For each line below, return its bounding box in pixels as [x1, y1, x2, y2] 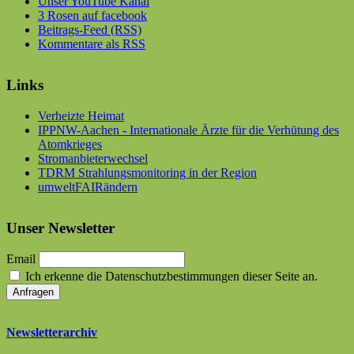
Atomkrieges [38, 137, 102, 151]
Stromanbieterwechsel [38, 151, 148, 165]
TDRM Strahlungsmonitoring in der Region [38, 165, 257, 179]
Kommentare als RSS [38, 36, 145, 51]
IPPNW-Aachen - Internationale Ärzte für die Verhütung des [38, 122, 339, 137]
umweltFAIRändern [38, 179, 137, 194]
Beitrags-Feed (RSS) [38, 22, 141, 36]
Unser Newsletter [6, 219, 115, 236]
